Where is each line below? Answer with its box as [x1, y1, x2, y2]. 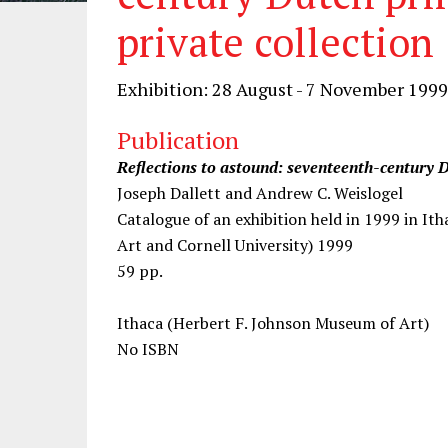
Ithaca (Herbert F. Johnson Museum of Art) [117, 312, 429, 334]
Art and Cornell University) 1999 [117, 234, 353, 256]
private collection [117, 15, 434, 68]
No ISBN [117, 338, 179, 360]
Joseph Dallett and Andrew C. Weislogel [117, 182, 403, 204]
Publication [117, 124, 239, 156]
